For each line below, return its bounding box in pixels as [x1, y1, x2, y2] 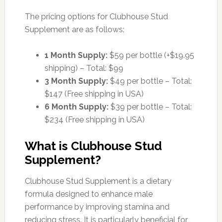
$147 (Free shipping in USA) [44, 89, 144, 99]
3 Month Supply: [44, 76, 108, 86]
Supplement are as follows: [24, 24, 124, 34]
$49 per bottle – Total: [108, 76, 192, 86]
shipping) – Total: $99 [44, 63, 123, 73]
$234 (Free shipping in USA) [44, 114, 145, 124]
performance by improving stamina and [24, 202, 169, 212]
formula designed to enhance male [24, 189, 153, 199]
